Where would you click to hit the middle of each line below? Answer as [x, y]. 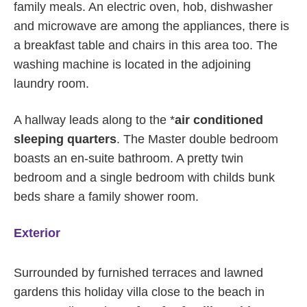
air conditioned [219, 120]
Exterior [37, 233]
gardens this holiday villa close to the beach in [139, 292]
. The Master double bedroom [197, 139]
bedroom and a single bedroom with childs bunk [144, 177]
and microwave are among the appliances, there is [151, 26]
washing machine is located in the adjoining [132, 64]
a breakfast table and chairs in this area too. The [146, 45]
